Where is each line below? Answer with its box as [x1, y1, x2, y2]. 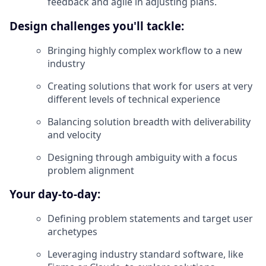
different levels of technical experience [47, 92, 220, 106]
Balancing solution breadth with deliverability [47, 115, 251, 128]
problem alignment [47, 163, 134, 177]
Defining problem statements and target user [47, 212, 253, 226]
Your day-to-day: [9, 186, 100, 202]
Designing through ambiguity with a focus [47, 150, 237, 164]
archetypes [47, 225, 97, 239]
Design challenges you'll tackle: [9, 18, 184, 33]
